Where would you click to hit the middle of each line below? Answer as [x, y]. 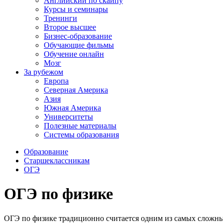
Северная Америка [76, 90]
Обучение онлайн [74, 54]
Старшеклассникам [57, 161]
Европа [56, 81]
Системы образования [81, 135]
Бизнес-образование [78, 36]
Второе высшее [70, 27]
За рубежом [44, 72]
